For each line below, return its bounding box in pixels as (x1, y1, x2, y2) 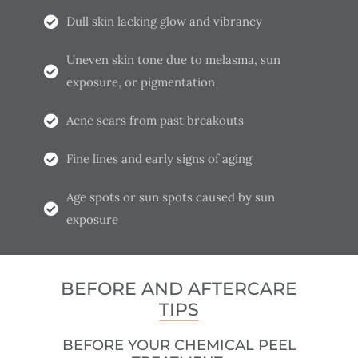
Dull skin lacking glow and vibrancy (66, 13, 262, 29)
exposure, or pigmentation (66, 74, 215, 89)
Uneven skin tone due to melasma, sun (66, 51, 280, 67)
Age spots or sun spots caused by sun (66, 189, 275, 205)
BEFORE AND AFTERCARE (61, 277, 297, 300)
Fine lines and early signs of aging (66, 150, 252, 166)
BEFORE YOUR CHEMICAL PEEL (62, 336, 296, 354)
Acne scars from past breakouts (66, 112, 244, 128)
